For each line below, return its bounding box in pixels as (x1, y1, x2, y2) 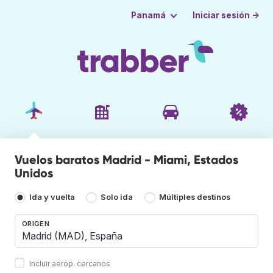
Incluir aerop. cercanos (29, 258, 110, 268)
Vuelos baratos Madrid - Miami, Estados (15, 152, 238, 167)
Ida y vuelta (29, 193, 75, 202)
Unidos (15, 165, 53, 180)
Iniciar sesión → (193, 10, 260, 20)
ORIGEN (22, 219, 49, 228)
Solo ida (101, 193, 133, 202)
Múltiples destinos (158, 193, 230, 202)
